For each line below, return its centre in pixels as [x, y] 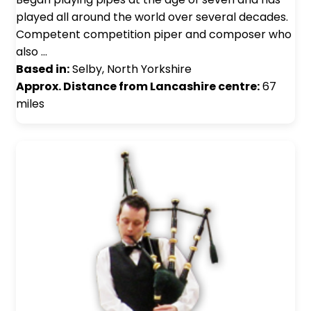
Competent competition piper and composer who [154, 35]
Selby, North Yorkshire [131, 69]
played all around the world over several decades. [152, 17]
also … [32, 52]
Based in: [43, 69]
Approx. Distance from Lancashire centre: [138, 87]
